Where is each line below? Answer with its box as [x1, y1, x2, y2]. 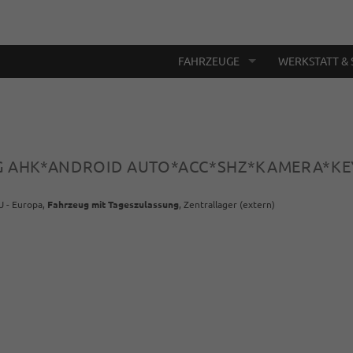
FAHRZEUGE [178, 54, 240, 68]
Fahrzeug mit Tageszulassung [47, 199, 179, 210]
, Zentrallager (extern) [179, 199, 275, 210]
